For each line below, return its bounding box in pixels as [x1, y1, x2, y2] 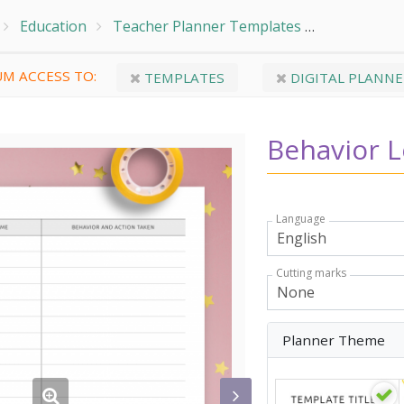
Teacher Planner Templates [113, 16, 301, 36]
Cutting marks [276, 264, 347, 280]
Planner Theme [282, 330, 386, 349]
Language [276, 211, 326, 226]
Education [20, 16, 87, 36]
